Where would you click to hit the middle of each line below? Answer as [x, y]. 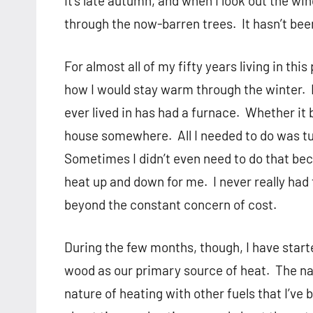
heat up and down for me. [136, 182]
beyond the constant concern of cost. [170, 205]
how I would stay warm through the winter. [185, 89]
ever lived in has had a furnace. [152, 112]
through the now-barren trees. [150, 24]
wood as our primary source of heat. [167, 270]
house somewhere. [118, 136]
